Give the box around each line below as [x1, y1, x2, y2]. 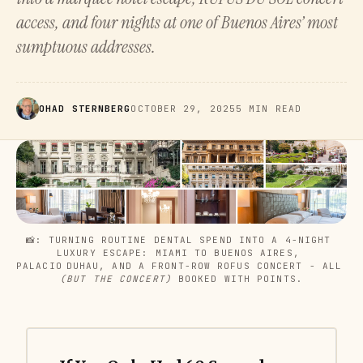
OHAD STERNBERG [39, 103, 131, 114]
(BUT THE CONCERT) [60, 272, 172, 284]
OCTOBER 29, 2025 [130, 103, 237, 114]
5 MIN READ [236, 103, 302, 114]
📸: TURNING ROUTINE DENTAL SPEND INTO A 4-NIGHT [25, 233, 331, 246]
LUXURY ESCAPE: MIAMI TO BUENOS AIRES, [57, 246, 300, 258]
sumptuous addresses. [16, 35, 156, 58]
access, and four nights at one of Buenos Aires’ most [16, 11, 338, 34]
